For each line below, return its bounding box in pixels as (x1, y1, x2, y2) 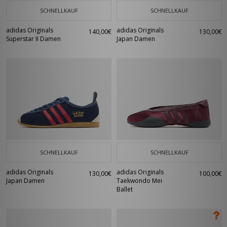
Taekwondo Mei (117, 176, 162, 185)
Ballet (117, 185, 133, 194)
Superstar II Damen (6, 34, 61, 43)
